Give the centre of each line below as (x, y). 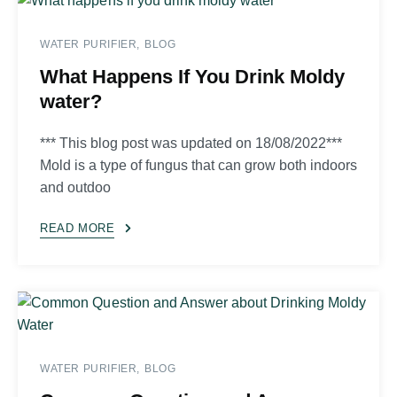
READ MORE (78, 229)
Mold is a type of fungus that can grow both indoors (198, 165)
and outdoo (75, 187)
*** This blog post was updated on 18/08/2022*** (191, 143)
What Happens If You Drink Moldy (192, 76)
